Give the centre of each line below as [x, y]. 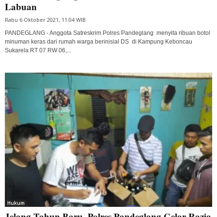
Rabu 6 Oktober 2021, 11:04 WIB [45, 19]
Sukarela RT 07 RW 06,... [38, 50]
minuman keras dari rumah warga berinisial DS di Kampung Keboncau [99, 41]
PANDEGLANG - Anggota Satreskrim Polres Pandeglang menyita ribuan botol [108, 33]
